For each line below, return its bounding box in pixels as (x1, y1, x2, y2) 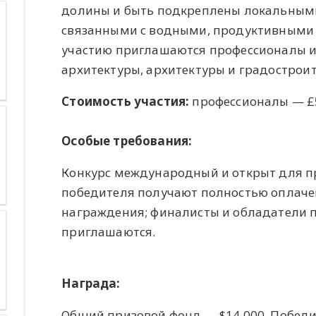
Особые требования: (61, 132, 193, 149)
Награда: (61, 274, 121, 291)
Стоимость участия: (61, 92, 190, 109)
